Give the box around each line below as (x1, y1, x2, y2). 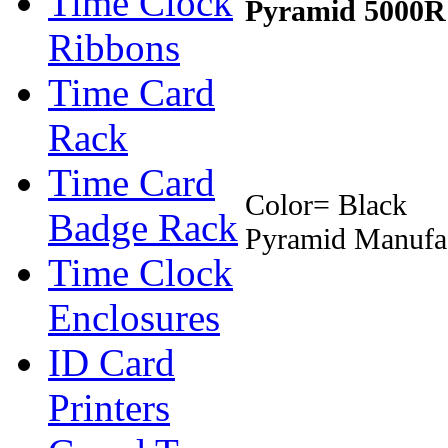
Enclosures (48, 296, 220, 339)
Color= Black (245, 187, 407, 221)
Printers (48, 386, 170, 429)
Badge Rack (48, 206, 238, 249)
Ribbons (48, 26, 180, 69)
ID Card (48, 341, 175, 384)
